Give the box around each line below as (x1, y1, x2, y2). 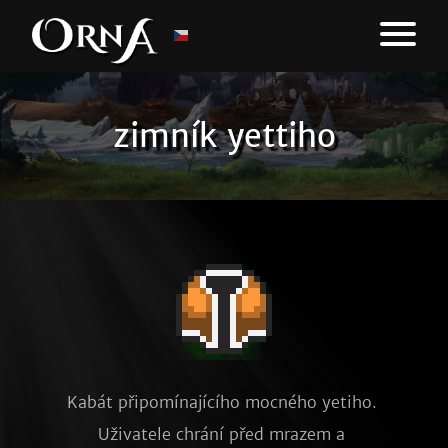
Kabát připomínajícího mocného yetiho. (66, 392, 377, 412)
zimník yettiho (112, 116, 336, 156)
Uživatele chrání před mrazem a (98, 424, 345, 444)
